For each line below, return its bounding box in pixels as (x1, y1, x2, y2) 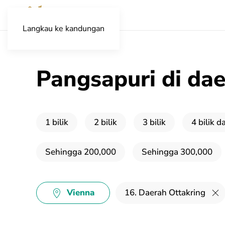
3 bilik (143, 117, 166, 128)
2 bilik (94, 117, 117, 128)
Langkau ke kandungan (23, 23, 104, 34)
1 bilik (45, 117, 68, 128)
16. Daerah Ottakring (125, 187, 206, 198)
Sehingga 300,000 (142, 146, 212, 158)
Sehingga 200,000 (45, 146, 116, 158)
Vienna (67, 187, 94, 198)
